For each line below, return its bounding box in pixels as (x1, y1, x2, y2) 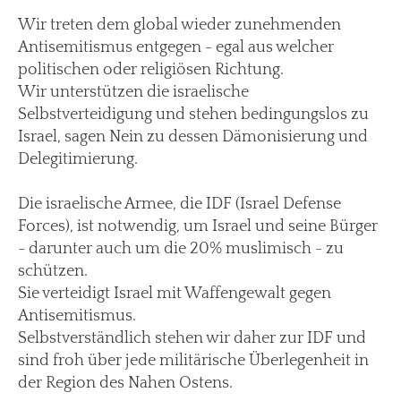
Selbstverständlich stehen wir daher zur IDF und (18, 328, 366, 347)
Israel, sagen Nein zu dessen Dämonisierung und (18, 127, 368, 146)
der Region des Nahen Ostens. (18, 373, 233, 392)
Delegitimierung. (18, 149, 138, 168)
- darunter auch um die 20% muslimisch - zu (18, 239, 344, 258)
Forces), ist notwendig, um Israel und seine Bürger (18, 217, 378, 235)
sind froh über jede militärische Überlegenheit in (18, 351, 369, 370)
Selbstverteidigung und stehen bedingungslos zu (18, 105, 369, 124)
